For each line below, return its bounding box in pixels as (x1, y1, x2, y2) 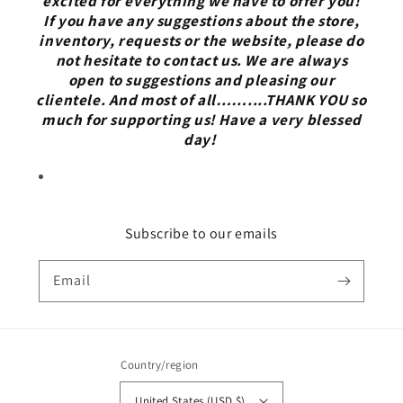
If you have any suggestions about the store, (43, 11, 360, 31)
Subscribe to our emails (125, 224, 278, 243)
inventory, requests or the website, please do (39, 31, 364, 50)
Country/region (121, 357, 199, 372)
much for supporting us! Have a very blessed (41, 110, 362, 130)
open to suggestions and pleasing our (67, 70, 336, 90)
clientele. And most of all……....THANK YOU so (36, 90, 367, 110)
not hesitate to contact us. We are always (55, 50, 348, 70)
